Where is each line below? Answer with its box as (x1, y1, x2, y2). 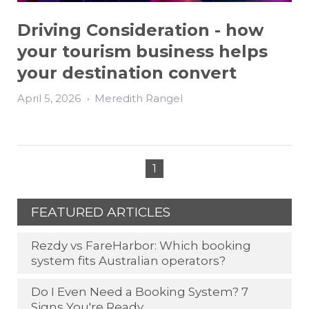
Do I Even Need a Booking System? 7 (31, 284, 248, 299)
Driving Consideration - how (17, 19, 263, 40)
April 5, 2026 (17, 91, 83, 105)
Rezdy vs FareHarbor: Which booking (31, 238, 251, 252)
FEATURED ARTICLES (31, 203, 170, 220)
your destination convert (17, 62, 237, 83)
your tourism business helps (17, 41, 268, 61)
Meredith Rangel (94, 91, 183, 105)
